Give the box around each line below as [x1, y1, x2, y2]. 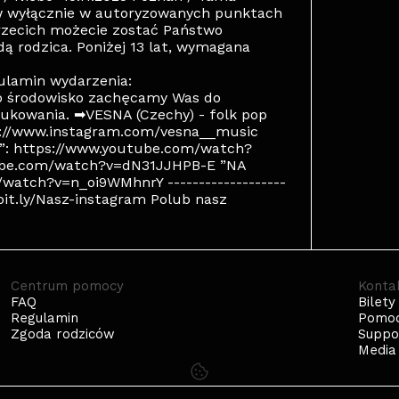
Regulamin [10, 310, 78, 326]
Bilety [358, 294, 396, 310]
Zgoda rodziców [10, 326, 115, 342]
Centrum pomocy [10, 278, 124, 294]
